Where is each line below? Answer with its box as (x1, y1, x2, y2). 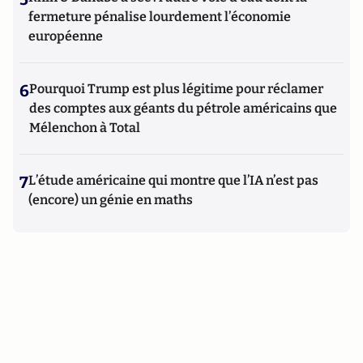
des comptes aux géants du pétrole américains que (29, 100, 337, 116)
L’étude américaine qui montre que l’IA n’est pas (28, 173, 318, 188)
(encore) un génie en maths (28, 192, 193, 207)
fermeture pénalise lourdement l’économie (28, 9, 291, 24)
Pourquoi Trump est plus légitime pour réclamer (29, 81, 323, 96)
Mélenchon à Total (29, 120, 140, 135)
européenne (28, 28, 103, 44)
